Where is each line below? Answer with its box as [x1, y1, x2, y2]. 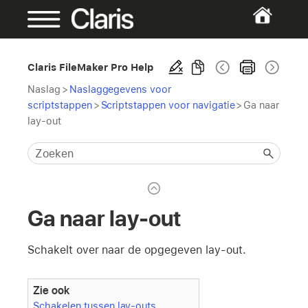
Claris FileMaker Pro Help [27, 61, 154, 73]
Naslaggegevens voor [69, 83, 172, 95]
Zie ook [33, 284, 70, 298]
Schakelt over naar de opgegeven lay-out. [27, 243, 246, 256]
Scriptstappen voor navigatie [100, 99, 235, 111]
